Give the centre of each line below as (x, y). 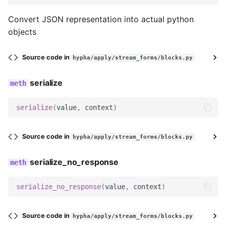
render (54, 118)
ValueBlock (61, 192)
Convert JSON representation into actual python (101, 19)
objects (22, 32)
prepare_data (67, 93)
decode (56, 19)
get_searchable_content (72, 143)
